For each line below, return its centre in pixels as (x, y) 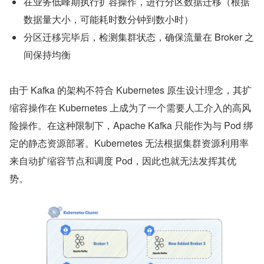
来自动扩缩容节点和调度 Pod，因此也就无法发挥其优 (123, 161)
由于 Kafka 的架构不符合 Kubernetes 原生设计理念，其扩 (131, 90)
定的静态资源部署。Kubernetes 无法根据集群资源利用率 (129, 143)
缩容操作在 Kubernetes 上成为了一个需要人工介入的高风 (130, 108)
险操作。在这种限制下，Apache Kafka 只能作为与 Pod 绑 (131, 126)
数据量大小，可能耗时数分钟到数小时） (108, 19)
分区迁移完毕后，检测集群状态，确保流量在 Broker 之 (139, 37)
